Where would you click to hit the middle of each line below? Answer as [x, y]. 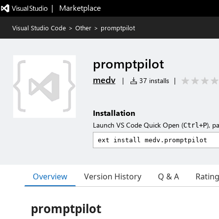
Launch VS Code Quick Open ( [138, 125]
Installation [114, 113]
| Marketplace [76, 8]
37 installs [153, 80]
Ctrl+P [195, 125]
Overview [50, 176]
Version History [113, 176]
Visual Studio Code [39, 28]
